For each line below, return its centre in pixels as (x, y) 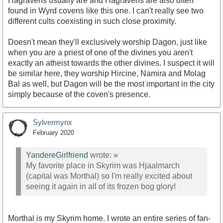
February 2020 (54, 133)
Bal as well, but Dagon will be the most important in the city (111, 84)
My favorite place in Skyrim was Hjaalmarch (103, 165)
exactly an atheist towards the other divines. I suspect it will (111, 63)
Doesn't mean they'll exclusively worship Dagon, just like (108, 42)
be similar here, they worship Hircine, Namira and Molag (107, 74)
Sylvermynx (53, 122)
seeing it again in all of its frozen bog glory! (101, 186)
